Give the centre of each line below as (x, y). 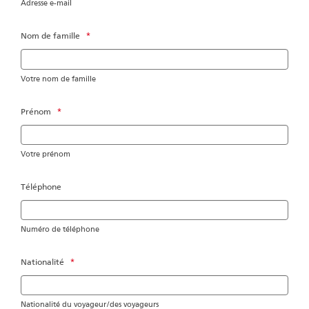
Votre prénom (46, 154)
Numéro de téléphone (60, 229)
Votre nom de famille (58, 79)
